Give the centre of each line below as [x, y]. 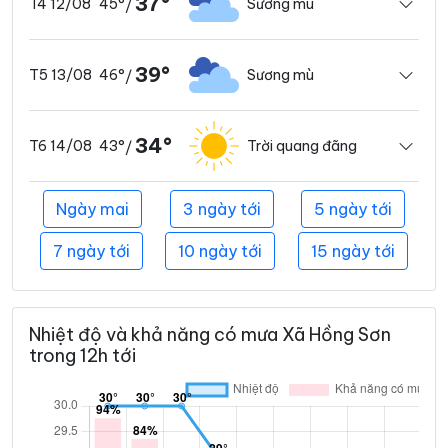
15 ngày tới [352, 251]
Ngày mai [92, 209]
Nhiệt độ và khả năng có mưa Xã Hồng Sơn [210, 335]
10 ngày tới [220, 251]
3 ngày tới [221, 209]
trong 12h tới [82, 356]
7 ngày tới [92, 251]
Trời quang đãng [302, 145]
